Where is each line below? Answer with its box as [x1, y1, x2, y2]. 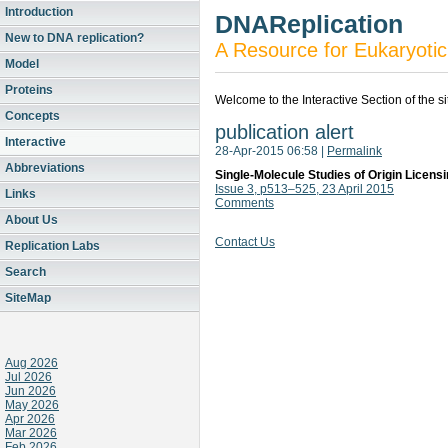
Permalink [327, 144, 382, 158]
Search [5, 265, 46, 279]
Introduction [5, 5, 73, 19]
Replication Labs [5, 239, 100, 253]
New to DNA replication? [5, 31, 144, 45]
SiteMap [5, 291, 51, 305]
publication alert [215, 121, 354, 143]
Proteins [5, 83, 53, 97]
